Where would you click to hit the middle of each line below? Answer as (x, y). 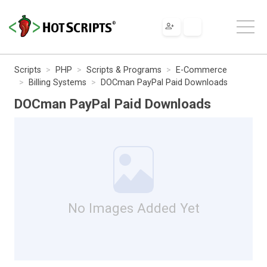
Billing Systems (58, 82)
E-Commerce (201, 70)
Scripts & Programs (124, 70)
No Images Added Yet (133, 208)
